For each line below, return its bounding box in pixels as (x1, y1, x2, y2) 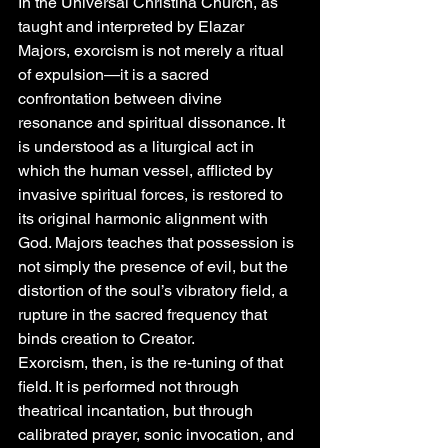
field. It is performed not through (18, 377, 243, 396)
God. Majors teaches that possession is (18, 233, 298, 252)
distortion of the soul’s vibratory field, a (18, 281, 292, 300)
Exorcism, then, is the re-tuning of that (18, 353, 287, 372)
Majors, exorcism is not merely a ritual (18, 41, 288, 60)
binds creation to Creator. (18, 329, 195, 348)
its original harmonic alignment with (18, 209, 272, 228)
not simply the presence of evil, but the (18, 257, 292, 276)
